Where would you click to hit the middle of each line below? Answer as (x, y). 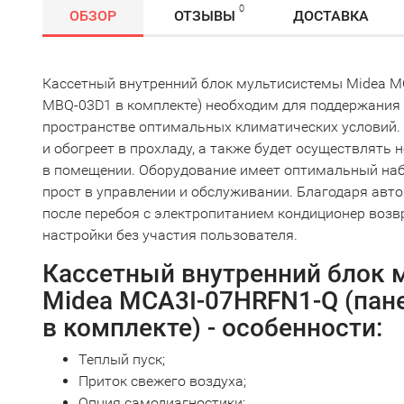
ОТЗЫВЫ (205, 16)
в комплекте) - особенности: (212, 328)
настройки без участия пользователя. (170, 235)
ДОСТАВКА (331, 16)
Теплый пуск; (122, 359)
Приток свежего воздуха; (162, 381)
